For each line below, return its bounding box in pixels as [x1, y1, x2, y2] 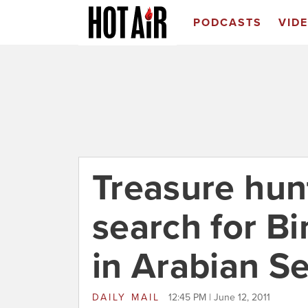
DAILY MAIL [92, 291, 165, 303]
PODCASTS [192, 16, 262, 30]
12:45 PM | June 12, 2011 [168, 291, 270, 303]
